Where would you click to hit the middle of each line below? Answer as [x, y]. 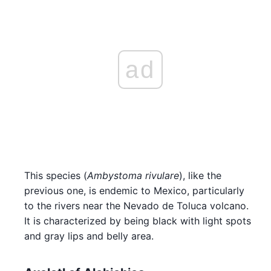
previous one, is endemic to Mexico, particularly [134, 190]
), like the [200, 175]
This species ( [56, 175]
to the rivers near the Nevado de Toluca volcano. [136, 205]
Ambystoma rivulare [133, 175]
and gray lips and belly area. [89, 236]
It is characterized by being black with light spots [138, 220]
